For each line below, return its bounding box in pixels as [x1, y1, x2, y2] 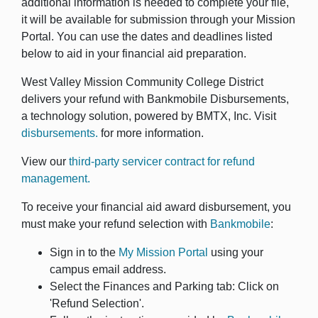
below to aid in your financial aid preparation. [21, 48, 246, 60]
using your [208, 246, 263, 258]
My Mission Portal [119, 246, 208, 258]
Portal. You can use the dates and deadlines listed [21, 31, 273, 43]
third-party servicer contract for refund [69, 155, 255, 168]
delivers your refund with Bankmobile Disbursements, [21, 93, 289, 105]
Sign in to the [50, 246, 119, 258]
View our [21, 155, 69, 168]
